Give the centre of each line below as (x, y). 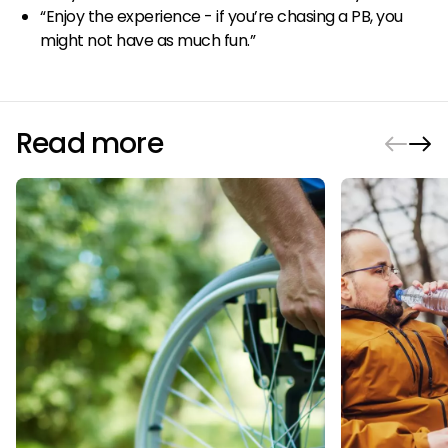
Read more (89, 144)
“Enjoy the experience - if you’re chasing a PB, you (221, 17)
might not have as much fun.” (148, 41)
